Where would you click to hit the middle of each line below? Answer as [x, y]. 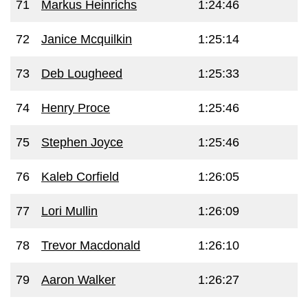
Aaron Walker [78, 280]
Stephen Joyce [82, 142]
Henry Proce [76, 108]
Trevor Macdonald [91, 245]
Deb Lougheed [82, 74]
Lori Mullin [69, 211]
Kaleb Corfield [80, 177]
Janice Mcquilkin [87, 39]
